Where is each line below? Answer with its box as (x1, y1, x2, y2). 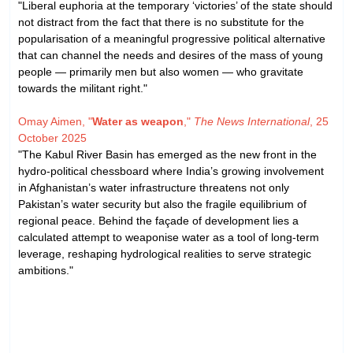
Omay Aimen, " (18, 114, 92, 128)
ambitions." (18, 263, 73, 277)
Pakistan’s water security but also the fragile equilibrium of (18, 197, 307, 210)
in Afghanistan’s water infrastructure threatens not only (18, 180, 289, 194)
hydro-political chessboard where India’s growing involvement (18, 164, 324, 177)
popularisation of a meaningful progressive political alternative (18, 32, 325, 45)
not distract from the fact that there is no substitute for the (18, 15, 304, 28)
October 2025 (18, 131, 87, 144)
